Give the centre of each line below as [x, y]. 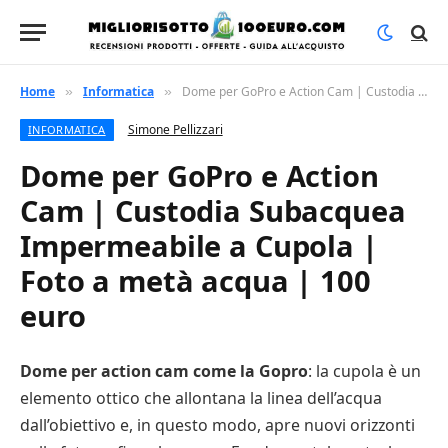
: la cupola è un [364, 371]
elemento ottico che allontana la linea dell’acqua [201, 398]
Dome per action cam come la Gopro [164, 371]
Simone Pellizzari [175, 129]
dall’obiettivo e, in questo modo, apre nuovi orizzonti [217, 425]
